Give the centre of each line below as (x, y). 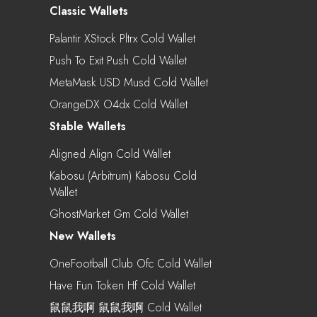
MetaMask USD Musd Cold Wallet (129, 82)
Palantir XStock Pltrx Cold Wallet (122, 38)
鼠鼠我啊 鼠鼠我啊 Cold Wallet (126, 307)
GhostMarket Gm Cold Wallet (119, 214)
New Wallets (83, 236)
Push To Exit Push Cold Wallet (118, 60)
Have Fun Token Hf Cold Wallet (122, 285)
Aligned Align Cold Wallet (110, 154)
